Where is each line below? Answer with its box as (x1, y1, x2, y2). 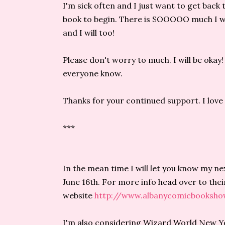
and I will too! (63, 28, 115, 38)
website (63, 190, 94, 200)
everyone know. (63, 68, 123, 78)
